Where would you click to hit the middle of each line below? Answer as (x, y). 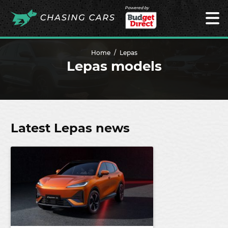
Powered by (137, 8)
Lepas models (114, 66)
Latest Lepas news (70, 128)
